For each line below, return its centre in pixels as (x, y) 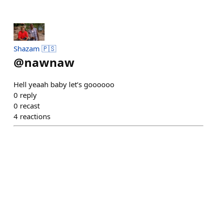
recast (30, 106)
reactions (35, 116)
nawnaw (49, 62)
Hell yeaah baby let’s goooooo (64, 84)
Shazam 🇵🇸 (35, 48)
